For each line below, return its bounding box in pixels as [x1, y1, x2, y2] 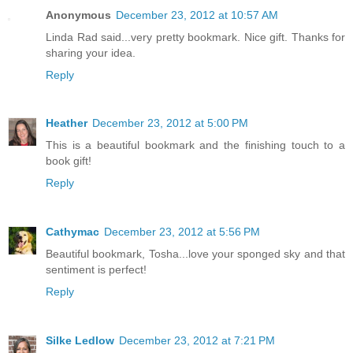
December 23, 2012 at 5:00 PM [92, 117, 248, 130]
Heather [46, 117, 87, 130]
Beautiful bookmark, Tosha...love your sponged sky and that [46, 247, 345, 261]
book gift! [46, 154, 91, 168]
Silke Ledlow [46, 334, 114, 347]
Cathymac [46, 225, 99, 239]
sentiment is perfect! [46, 263, 147, 277]
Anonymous [46, 8, 111, 21]
